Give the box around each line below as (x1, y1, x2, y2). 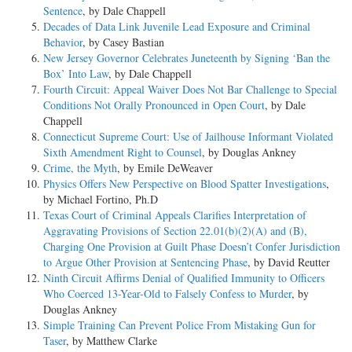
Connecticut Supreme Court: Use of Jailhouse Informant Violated (43, 128, 333, 144)
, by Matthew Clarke (66, 332, 157, 348)
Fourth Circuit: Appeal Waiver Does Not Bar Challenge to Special (43, 81, 337, 97)
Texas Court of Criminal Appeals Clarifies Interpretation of (43, 207, 306, 222)
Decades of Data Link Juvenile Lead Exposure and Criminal (43, 18, 310, 34)
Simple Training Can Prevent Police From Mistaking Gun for (43, 317, 316, 332)
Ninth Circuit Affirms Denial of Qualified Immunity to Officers (43, 269, 324, 285)
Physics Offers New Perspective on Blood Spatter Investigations (43, 175, 326, 191)
